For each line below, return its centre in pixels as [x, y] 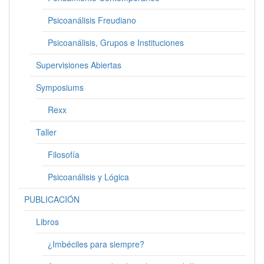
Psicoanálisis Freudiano [92, 20]
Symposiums [60, 87]
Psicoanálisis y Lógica [88, 177]
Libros [47, 222]
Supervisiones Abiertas [79, 65]
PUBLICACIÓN [52, 199]
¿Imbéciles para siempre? [96, 244]
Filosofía [64, 154]
